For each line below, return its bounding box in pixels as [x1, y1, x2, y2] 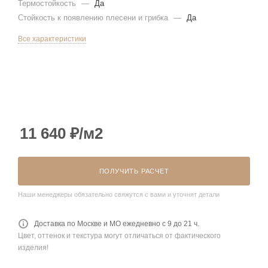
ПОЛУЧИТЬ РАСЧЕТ [99, 167, 169, 175]
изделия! [18, 243, 48, 252]
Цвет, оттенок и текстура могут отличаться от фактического [18, 231, 221, 240]
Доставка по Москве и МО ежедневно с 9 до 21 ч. [34, 219, 199, 228]
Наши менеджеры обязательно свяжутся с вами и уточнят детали [18, 190, 220, 198]
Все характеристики [18, 34, 86, 43]
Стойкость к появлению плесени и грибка [18, 13, 170, 22]
